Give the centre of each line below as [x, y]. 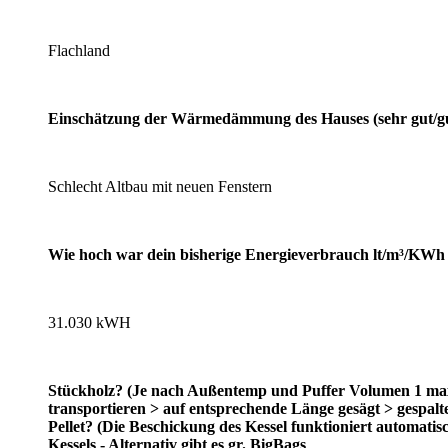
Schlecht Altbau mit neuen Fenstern [160, 186]
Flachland [79, 50]
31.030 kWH [89, 322]
